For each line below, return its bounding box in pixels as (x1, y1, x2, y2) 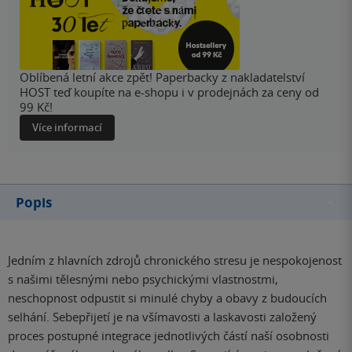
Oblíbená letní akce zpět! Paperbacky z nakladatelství (20, 69, 305, 86)
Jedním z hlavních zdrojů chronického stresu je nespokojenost (8, 252, 342, 269)
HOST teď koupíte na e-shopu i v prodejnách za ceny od (20, 84, 319, 101)
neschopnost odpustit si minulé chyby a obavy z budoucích (8, 290, 327, 306)
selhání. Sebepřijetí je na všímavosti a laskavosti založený (8, 309, 317, 325)
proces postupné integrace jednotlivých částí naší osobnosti (8, 328, 329, 344)
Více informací (32, 120, 102, 135)
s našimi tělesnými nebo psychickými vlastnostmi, (8, 271, 278, 288)
